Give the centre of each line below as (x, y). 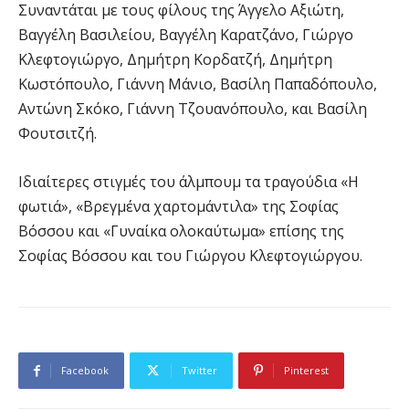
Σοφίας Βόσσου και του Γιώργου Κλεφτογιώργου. (190, 256)
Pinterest (306, 371)
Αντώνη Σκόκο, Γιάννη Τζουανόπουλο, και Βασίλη (193, 109)
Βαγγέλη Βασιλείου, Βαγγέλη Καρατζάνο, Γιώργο (186, 35)
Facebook (85, 371)
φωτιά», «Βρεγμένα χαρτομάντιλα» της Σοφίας (178, 207)
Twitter (199, 371)
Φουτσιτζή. (58, 134)
